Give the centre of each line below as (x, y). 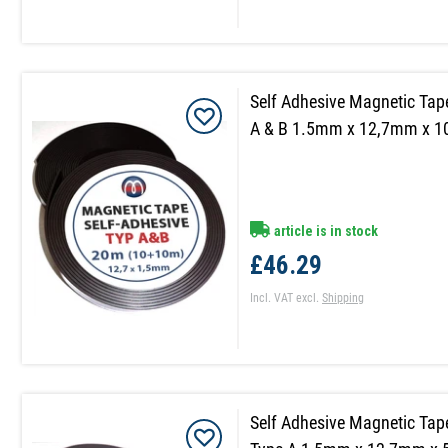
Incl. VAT (272, 298)
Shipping (343, 298)
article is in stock (325, 231)
